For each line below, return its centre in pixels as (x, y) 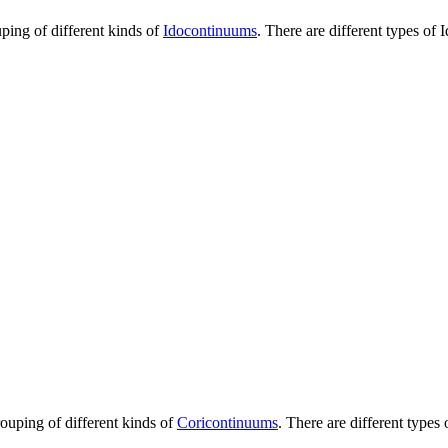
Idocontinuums (210, 30)
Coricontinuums (227, 422)
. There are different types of (348, 30)
